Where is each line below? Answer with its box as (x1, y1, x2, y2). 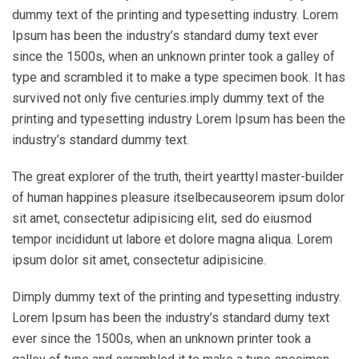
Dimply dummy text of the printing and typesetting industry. (12, 288, 341, 305)
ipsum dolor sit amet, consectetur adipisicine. (12, 252, 266, 268)
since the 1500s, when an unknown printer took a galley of (12, 48, 335, 64)
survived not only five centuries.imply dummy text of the (12, 90, 325, 106)
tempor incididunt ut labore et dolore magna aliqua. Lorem (12, 231, 333, 247)
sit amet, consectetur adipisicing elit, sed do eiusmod (12, 210, 312, 226)
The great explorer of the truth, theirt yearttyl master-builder (12, 168, 344, 184)
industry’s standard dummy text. (12, 131, 189, 147)
